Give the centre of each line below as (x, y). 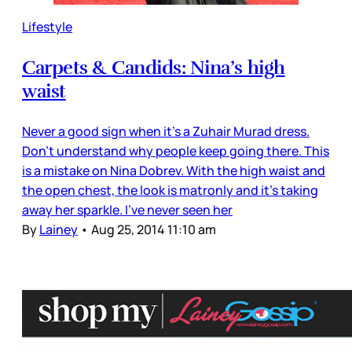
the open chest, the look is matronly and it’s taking (170, 191)
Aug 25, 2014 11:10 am (154, 230)
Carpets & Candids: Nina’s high (154, 68)
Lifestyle (47, 27)
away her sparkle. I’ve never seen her (127, 210)
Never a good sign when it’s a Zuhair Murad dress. (166, 132)
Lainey (59, 230)
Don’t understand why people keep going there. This (176, 151)
